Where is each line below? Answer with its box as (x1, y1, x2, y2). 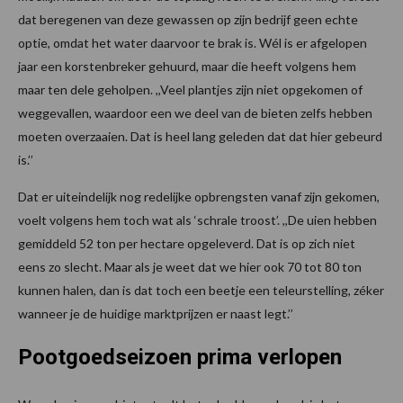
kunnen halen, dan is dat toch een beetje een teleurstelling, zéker (18, 282, 384, 299)
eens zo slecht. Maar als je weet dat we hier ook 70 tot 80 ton (18, 259, 362, 275)
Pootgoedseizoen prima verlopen (18, 345, 342, 371)
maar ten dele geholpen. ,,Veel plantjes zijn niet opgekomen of (18, 82, 363, 98)
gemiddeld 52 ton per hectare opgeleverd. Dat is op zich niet (18, 236, 355, 252)
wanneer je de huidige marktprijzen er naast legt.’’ (18, 306, 293, 322)
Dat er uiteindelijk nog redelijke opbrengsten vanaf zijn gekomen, (18, 189, 380, 205)
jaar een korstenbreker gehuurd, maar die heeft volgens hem (18, 58, 356, 75)
